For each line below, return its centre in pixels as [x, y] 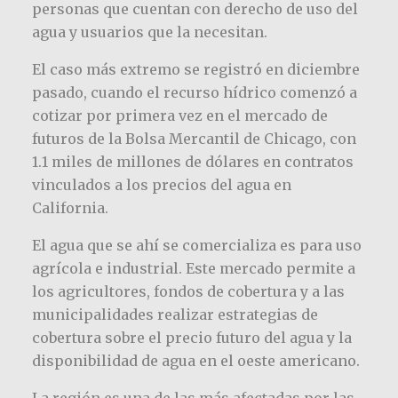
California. [70, 207]
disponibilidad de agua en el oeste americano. [195, 360]
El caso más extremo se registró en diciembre [195, 69]
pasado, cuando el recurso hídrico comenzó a [194, 92]
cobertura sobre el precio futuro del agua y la [191, 337]
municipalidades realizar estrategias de [175, 314]
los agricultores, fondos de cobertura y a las [188, 291]
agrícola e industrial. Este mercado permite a [193, 268]
